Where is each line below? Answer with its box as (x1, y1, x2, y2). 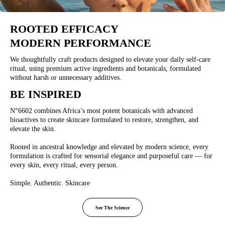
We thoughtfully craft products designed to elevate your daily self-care (10, 56, 210, 64)
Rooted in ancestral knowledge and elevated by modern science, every (10, 143, 208, 151)
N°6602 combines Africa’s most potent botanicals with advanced (10, 107, 193, 115)
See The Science (95, 205, 130, 211)
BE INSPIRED (10, 88, 81, 101)
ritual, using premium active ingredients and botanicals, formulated (10, 65, 201, 73)
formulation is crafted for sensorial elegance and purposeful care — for (10, 152, 212, 160)
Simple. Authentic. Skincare (10, 179, 90, 187)
